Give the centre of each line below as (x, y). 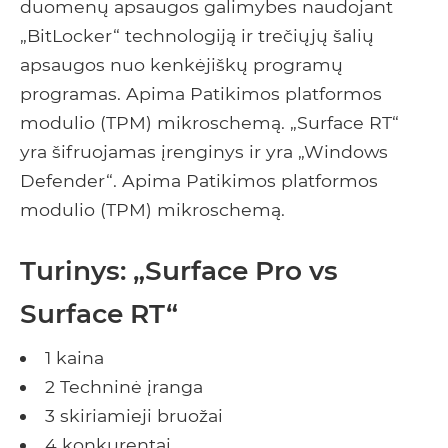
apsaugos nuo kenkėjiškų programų (181, 65)
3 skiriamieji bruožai (133, 416)
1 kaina (74, 358)
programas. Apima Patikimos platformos (201, 94)
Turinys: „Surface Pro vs (179, 271)
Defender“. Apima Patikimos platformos (199, 181)
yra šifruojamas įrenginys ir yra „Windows (204, 152)
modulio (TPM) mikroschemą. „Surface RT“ (209, 123)
